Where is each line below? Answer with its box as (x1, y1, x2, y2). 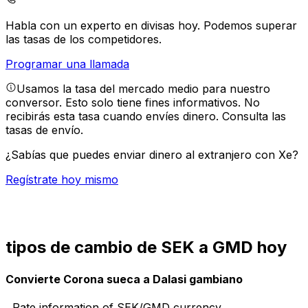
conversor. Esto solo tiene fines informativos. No (5, 96, 260, 110)
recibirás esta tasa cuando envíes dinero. (5, 109, 222, 124)
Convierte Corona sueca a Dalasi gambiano (5, 272, 243, 286)
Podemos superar (203, 19, 297, 33)
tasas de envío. (5, 123, 83, 137)
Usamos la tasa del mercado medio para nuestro (16, 82, 270, 96)
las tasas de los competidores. (5, 32, 162, 47)
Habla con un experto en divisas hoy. (5, 19, 203, 33)
